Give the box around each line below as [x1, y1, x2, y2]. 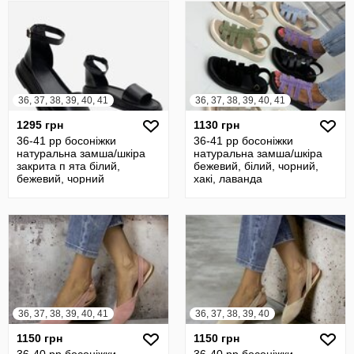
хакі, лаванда [194, 172, 262, 185]
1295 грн [17, 119, 63, 131]
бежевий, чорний [17, 172, 104, 185]
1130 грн [194, 119, 239, 131]
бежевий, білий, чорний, [194, 160, 318, 172]
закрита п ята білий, [17, 160, 120, 172]
